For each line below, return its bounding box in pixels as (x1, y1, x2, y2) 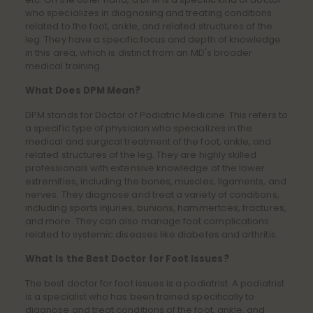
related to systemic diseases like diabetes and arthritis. (25, 228, 278, 242)
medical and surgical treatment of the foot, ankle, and (25, 135, 272, 149)
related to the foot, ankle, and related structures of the (25, 20, 272, 34)
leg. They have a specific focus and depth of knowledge (25, 33, 282, 47)
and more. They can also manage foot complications (25, 214, 270, 228)
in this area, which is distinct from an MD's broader (25, 46, 253, 60)
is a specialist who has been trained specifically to (25, 290, 255, 304)
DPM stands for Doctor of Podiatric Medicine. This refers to (25, 108, 288, 122)
